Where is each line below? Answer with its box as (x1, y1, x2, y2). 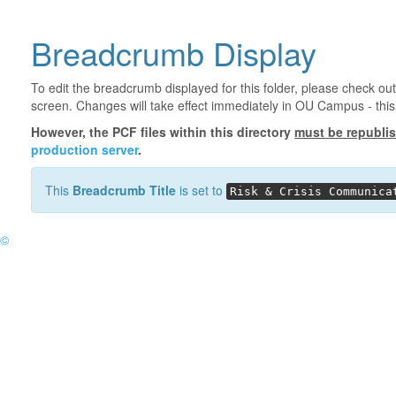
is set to (176, 181, 226, 199)
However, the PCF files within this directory (31, 123, 294, 141)
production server (31, 141, 138, 158)
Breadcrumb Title (72, 181, 176, 199)
